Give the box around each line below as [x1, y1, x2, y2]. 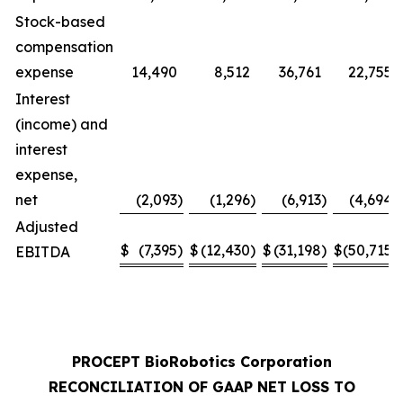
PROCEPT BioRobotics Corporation [71, 352, 332, 371]
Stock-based [15, 12, 105, 31]
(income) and [15, 114, 108, 133]
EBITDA [15, 242, 99, 261]
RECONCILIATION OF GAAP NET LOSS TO [48, 377, 355, 396]
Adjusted [15, 217, 78, 236]
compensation [15, 37, 113, 56]
